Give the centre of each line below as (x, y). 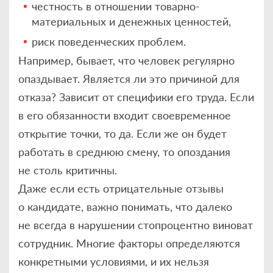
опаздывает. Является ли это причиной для (129, 79)
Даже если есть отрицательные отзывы (121, 189)
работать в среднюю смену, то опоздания (124, 152)
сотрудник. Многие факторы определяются (129, 243)
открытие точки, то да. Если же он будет (122, 134)
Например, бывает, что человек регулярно (126, 61)
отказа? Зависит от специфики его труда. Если (136, 97)
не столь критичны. (68, 170)
